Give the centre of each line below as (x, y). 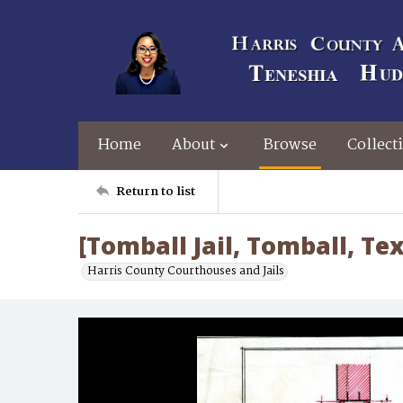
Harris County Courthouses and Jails (186, 271)
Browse (290, 145)
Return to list (156, 191)
